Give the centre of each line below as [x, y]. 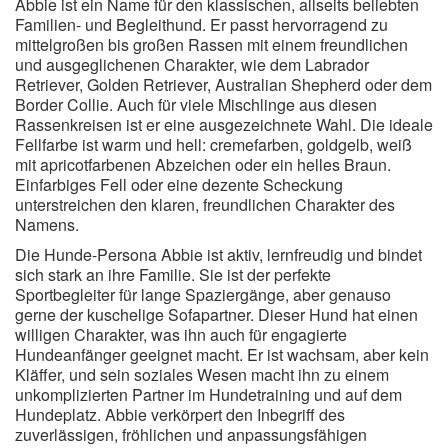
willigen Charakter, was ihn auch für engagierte [181, 334]
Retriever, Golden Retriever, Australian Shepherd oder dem [223, 84]
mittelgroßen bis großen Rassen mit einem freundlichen [211, 44]
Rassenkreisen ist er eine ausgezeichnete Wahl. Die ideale [224, 124]
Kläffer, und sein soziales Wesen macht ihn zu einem [202, 374]
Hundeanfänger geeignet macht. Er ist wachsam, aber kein [222, 354]
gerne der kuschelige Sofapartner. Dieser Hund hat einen [216, 314]
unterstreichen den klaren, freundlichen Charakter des [205, 204]
